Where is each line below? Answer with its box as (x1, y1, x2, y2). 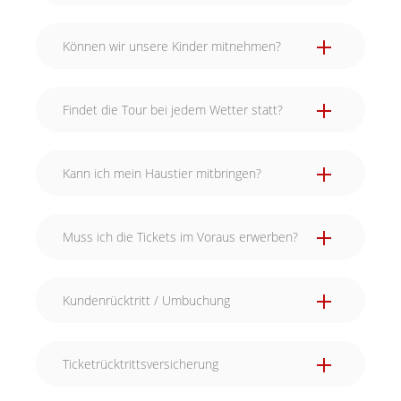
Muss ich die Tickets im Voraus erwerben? (63, 228, 298, 245)
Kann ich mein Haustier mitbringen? (63, 165, 261, 182)
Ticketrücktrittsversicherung (63, 355, 218, 372)
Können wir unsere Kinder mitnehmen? (63, 38, 281, 55)
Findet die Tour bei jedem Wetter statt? (63, 101, 283, 118)
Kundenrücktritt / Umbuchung (63, 292, 230, 309)
